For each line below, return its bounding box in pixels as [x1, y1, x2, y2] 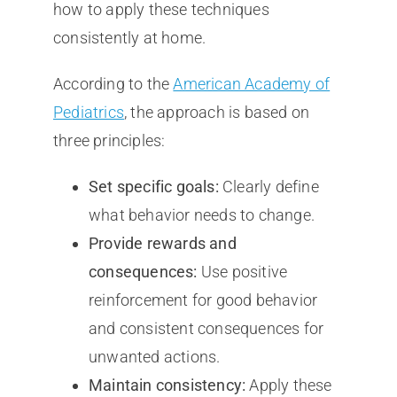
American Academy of [173, 74, 331, 93]
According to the [52, 74, 174, 93]
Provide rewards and [88, 233, 237, 253]
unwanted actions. [88, 346, 221, 366]
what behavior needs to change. [88, 205, 315, 224]
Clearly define [218, 176, 319, 196]
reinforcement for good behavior [88, 290, 318, 309]
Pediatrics [52, 102, 124, 121]
